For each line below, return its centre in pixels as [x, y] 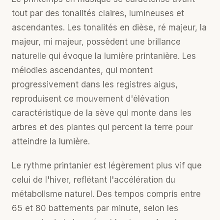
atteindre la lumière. [51, 141]
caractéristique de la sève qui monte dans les [102, 113]
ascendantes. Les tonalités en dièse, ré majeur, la [109, 27]
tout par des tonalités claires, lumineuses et [98, 13]
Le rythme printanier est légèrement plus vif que [107, 165]
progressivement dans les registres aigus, [95, 84]
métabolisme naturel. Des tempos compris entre [106, 194]
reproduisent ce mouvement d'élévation [91, 99]
